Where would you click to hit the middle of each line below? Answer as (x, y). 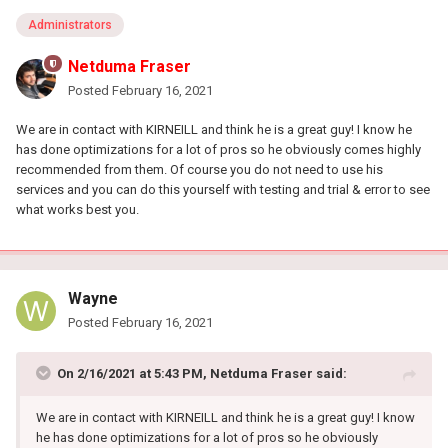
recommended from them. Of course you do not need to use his (199, 169)
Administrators (70, 25)
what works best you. (77, 209)
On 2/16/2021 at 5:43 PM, (133, 373)
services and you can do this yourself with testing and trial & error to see (223, 189)
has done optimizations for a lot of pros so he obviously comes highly (218, 149)
